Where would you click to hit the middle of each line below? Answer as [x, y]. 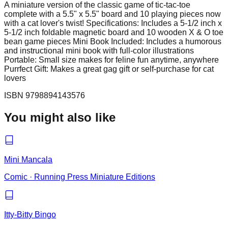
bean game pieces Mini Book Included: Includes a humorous [113, 42]
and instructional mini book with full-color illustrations [99, 51]
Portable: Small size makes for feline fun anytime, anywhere [111, 60]
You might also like [60, 118]
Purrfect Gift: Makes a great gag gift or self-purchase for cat [109, 69]
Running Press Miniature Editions [95, 177]
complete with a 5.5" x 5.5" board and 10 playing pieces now [112, 14]
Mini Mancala [28, 160]
